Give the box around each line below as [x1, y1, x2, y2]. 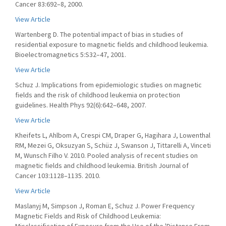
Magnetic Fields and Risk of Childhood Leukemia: [15, 211, 161, 220]
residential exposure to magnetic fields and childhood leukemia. [15, 40, 208, 49]
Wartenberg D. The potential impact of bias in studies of [15, 30, 183, 39]
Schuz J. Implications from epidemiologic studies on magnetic [15, 80, 202, 89]
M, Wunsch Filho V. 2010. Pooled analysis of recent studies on [15, 151, 198, 160]
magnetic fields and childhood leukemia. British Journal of [15, 161, 189, 170]
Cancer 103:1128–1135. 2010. [15, 171, 100, 180]
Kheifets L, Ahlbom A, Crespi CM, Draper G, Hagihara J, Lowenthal [15, 131, 210, 140]
